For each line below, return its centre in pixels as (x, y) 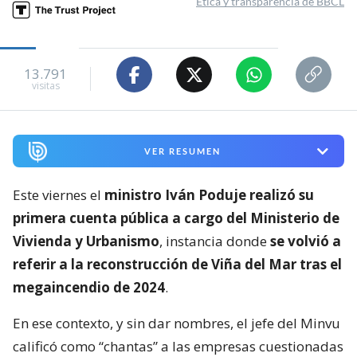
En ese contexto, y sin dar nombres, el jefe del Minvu (177, 324)
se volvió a (306, 241)
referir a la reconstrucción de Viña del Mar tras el (177, 265)
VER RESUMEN (182, 151)
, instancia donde (215, 241)
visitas (45, 85)
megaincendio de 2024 (89, 288)
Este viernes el (59, 195)
